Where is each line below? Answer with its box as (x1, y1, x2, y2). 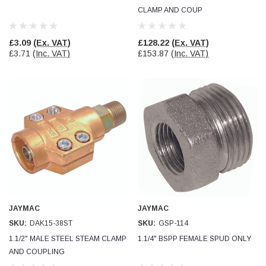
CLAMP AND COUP (138, 6, 202, 14)
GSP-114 (159, 219, 188, 227)
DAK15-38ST (30, 219, 72, 227)
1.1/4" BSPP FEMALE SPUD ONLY (138, 235, 251, 243)
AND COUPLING (9, 248, 65, 256)
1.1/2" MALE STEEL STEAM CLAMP (9, 235, 126, 243)
